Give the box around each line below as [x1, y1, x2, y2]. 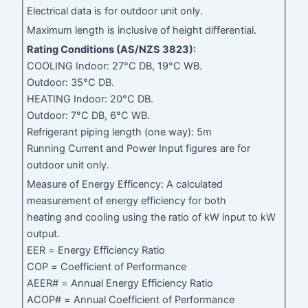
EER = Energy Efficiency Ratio [27, 244, 166, 257]
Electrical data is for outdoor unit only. [27, 5, 203, 18]
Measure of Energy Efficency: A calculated [27, 178, 223, 191]
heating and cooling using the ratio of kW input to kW [27, 211, 276, 224]
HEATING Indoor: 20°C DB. [27, 93, 154, 106]
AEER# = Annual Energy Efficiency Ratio [27, 277, 214, 290]
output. [27, 228, 60, 241]
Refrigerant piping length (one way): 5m [27, 126, 212, 139]
